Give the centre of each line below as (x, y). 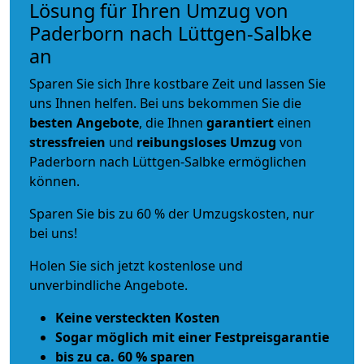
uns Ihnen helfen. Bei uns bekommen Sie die (165, 103)
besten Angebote (84, 122)
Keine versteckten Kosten (138, 317)
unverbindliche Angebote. (108, 285)
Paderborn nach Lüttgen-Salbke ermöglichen (168, 161)
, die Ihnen (173, 122)
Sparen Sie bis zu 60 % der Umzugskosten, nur (172, 213)
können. (54, 181)
